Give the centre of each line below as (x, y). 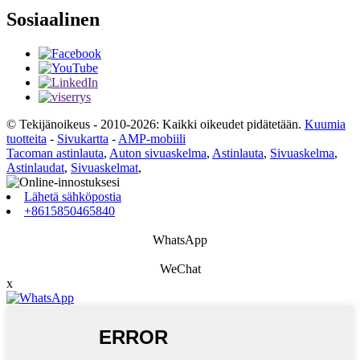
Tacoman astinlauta (55, 153)
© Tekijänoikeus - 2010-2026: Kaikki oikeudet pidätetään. (154, 124)
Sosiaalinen (53, 19)
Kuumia (325, 124)
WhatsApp (180, 239)
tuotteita (27, 138)
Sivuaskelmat (104, 167)
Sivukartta (83, 138)
